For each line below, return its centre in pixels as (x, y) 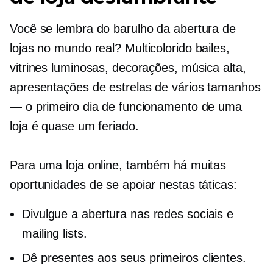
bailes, (211, 48)
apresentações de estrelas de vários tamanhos (135, 87)
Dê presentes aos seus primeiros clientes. (134, 258)
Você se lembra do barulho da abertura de (123, 29)
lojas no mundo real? (67, 48)
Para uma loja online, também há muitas (118, 165)
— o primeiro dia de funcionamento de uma (126, 107)
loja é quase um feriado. (74, 126)
